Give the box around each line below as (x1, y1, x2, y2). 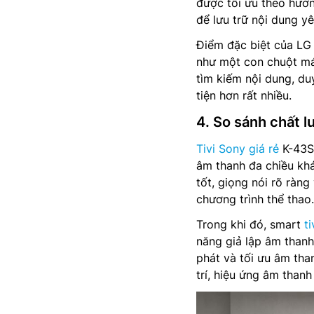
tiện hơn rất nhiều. (196, 88, 292, 102)
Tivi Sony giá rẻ (196, 141, 279, 156)
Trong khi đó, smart (196, 217, 304, 231)
